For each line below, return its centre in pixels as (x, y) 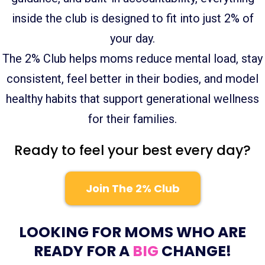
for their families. (132, 119)
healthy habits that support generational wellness (132, 99)
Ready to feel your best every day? (132, 151)
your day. (132, 39)
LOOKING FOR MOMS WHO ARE (132, 232)
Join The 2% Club (132, 189)
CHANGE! (196, 251)
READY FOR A (83, 251)
